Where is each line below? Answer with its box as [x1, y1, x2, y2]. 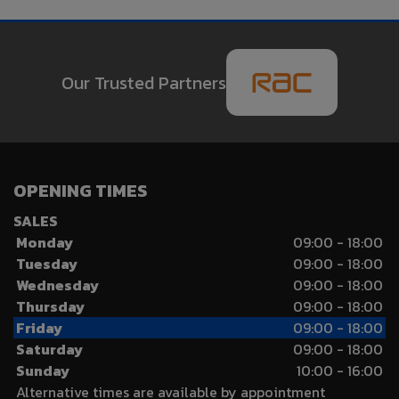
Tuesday [16, 253, 77, 275]
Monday [16, 232, 73, 254]
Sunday [16, 360, 69, 382]
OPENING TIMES [13, 177, 147, 205]
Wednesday [16, 274, 99, 297]
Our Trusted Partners [61, 69, 226, 96]
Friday [16, 317, 62, 339]
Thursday [16, 296, 85, 318]
